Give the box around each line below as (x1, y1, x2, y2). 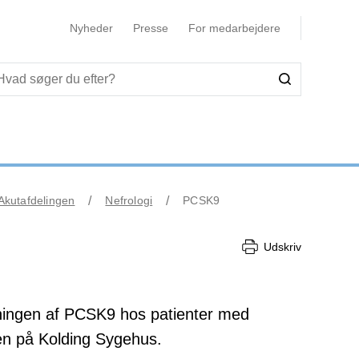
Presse (132, 22, 168, 34)
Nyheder (69, 22, 113, 34)
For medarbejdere (188, 22, 280, 34)
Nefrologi (105, 194, 153, 207)
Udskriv (264, 240, 301, 253)
